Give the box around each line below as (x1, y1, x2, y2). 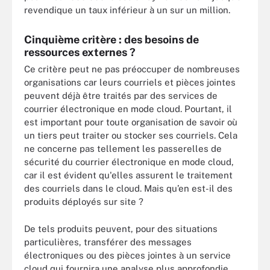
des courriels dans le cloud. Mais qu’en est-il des (24, 183, 233, 193)
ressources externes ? (24, 46, 136, 58)
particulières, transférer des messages (24, 236, 192, 247)
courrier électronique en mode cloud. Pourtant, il (24, 104, 232, 114)
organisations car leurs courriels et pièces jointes (24, 77, 236, 87)
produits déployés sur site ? (24, 196, 143, 207)
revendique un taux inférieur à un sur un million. (24, 5, 230, 15)
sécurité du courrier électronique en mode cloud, (24, 157, 234, 167)
